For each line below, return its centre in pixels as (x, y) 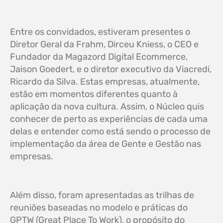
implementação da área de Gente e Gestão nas (106, 144)
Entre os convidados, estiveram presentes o (100, 32)
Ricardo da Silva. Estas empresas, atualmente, (105, 82)
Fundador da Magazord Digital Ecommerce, (99, 57)
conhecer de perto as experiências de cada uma (109, 119)
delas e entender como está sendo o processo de (110, 132)
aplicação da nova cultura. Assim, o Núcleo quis (107, 107)
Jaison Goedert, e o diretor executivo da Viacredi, (111, 69)
